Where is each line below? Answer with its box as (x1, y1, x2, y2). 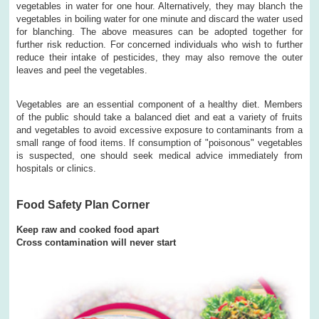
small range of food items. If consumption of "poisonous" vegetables (16, 137, 303, 148)
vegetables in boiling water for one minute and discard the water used (16, 13, 303, 24)
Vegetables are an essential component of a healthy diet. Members (16, 98, 303, 110)
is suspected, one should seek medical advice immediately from (16, 150, 303, 161)
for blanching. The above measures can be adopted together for (16, 26, 303, 37)
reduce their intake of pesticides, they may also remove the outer (16, 51, 303, 63)
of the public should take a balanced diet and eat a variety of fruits (16, 111, 303, 122)
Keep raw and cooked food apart (16, 224, 159, 235)
